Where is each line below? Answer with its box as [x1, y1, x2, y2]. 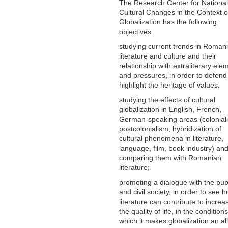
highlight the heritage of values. [119, 80, 220, 89]
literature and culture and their [119, 51, 216, 60]
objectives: [119, 27, 153, 36]
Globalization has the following [119, 17, 217, 26]
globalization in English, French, [119, 105, 221, 113]
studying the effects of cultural [119, 95, 215, 104]
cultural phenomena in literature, [119, 134, 223, 142]
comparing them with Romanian [119, 153, 221, 162]
